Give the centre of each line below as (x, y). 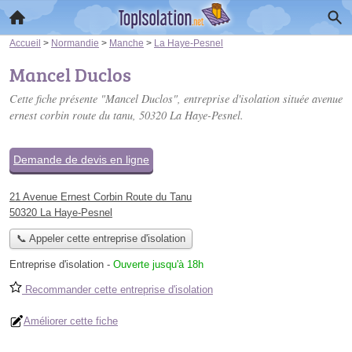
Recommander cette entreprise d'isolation (117, 290)
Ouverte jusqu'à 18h (158, 265)
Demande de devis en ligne (81, 159)
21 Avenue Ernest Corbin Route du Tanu (101, 197)
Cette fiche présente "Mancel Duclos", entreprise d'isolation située (161, 99)
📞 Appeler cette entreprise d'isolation (101, 239)
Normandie (75, 43)
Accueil (25, 43)
